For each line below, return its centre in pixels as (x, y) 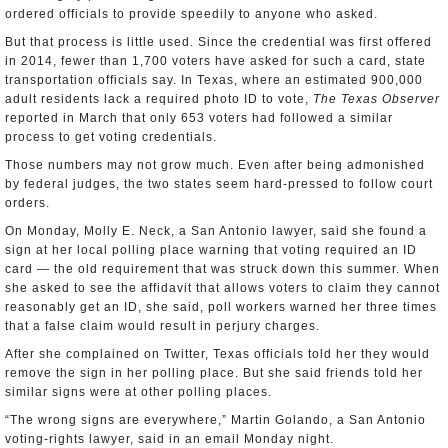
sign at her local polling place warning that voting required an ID (211, 250)
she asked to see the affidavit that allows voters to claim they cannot (222, 288)
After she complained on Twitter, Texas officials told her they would (217, 354)
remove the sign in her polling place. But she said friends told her (214, 373)
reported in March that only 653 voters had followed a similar (199, 118)
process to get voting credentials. (111, 137)
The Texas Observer (376, 99)
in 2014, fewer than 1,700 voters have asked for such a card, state (215, 61)
